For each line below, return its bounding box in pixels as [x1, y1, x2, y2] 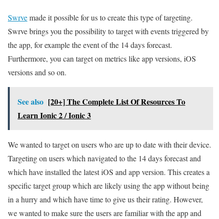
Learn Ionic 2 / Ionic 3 [18, 109, 91, 121]
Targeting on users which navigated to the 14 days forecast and [8, 153, 201, 164]
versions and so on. [8, 67, 66, 78]
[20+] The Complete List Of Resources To [48, 96, 185, 108]
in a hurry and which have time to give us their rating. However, [8, 194, 203, 205]
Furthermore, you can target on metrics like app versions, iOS [8, 53, 196, 64]
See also [18, 96, 44, 108]
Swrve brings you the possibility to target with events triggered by [8, 26, 209, 37]
